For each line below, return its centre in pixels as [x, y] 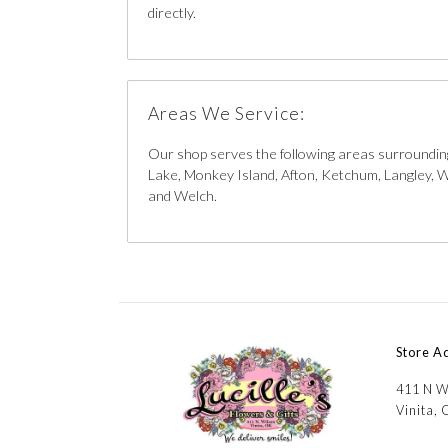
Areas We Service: [226, 113]
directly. [172, 12]
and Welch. [182, 195]
